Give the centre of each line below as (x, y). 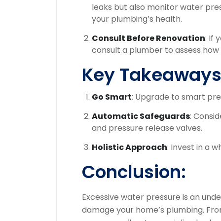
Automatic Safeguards (141, 116)
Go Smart (112, 97)
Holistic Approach (129, 147)
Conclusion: (134, 172)
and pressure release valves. (147, 128)
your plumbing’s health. (137, 19)
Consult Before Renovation (148, 38)
